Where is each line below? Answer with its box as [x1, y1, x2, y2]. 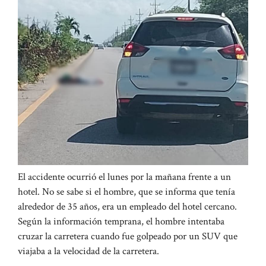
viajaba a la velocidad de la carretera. [18, 244, 159, 258]
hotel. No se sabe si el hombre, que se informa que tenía [18, 185, 235, 198]
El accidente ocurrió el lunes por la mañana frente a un [18, 170, 231, 183]
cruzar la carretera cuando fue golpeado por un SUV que [18, 229, 237, 243]
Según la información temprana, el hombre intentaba [18, 214, 224, 228]
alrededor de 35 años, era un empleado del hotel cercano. [18, 199, 237, 213]
